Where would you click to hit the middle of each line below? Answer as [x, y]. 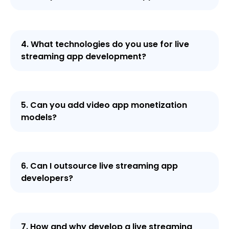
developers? [47, 178]
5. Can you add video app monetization [104, 105]
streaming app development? [84, 57]
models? [39, 118]
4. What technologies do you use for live [105, 44]
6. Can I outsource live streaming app [99, 166]
